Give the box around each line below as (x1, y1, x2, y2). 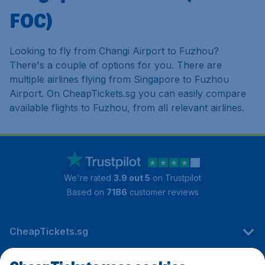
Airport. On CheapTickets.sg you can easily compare (9, 88, 246, 99)
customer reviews (127, 187, 199, 197)
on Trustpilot (150, 173, 201, 183)
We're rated (64, 173, 114, 183)
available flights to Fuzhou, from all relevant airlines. (9, 102, 244, 114)
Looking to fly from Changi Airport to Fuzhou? (9, 45, 219, 57)
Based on (66, 187, 106, 197)
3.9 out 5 (114, 173, 150, 183)
